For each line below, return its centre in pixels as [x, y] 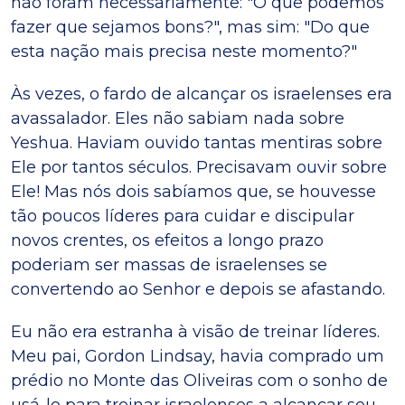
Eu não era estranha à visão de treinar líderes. [195, 331]
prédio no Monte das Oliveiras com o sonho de [199, 380]
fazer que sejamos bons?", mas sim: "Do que [190, 27]
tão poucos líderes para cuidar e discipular [183, 216]
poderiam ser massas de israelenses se [169, 264]
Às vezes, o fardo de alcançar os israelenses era [202, 94]
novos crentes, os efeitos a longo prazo [167, 240]
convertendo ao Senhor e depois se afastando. [198, 289]
